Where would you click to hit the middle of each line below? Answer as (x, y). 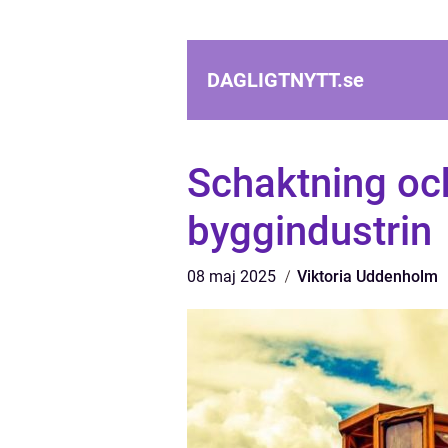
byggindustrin (309, 231)
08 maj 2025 (233, 276)
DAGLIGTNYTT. (275, 80)
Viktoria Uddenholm (367, 276)
